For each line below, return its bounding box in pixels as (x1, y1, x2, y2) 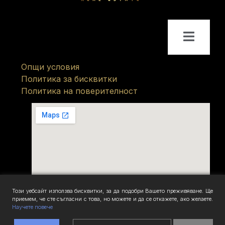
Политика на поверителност (21, 86, 138, 96)
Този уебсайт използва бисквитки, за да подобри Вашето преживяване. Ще (12, 187, 213, 194)
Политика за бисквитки (21, 74, 117, 84)
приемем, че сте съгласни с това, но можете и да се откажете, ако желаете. (12, 195, 213, 202)
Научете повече (12, 203, 53, 210)
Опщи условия (21, 62, 79, 72)
